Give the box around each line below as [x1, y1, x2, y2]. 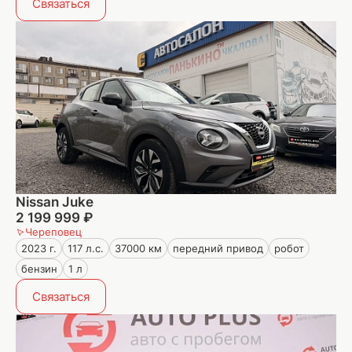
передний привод [173, 242, 263, 255]
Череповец [25, 225, 82, 238]
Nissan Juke [16, 194, 93, 210]
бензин [21, 262, 57, 275]
